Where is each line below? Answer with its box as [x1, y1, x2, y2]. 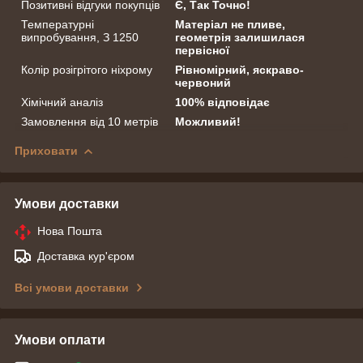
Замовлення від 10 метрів [21, 115, 158, 129]
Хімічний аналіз [21, 96, 103, 109]
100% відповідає [175, 96, 271, 109]
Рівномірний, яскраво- [175, 63, 305, 77]
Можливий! [175, 115, 241, 129]
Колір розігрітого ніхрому [21, 63, 152, 77]
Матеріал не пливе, [175, 18, 286, 32]
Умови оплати [15, 333, 105, 348]
